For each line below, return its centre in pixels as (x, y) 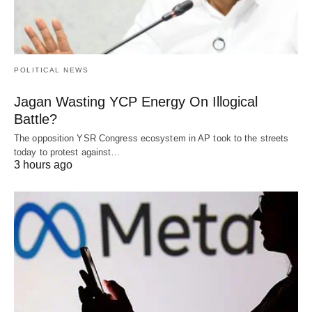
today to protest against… (67, 153)
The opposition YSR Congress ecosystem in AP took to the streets (151, 139)
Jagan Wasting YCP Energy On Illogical (136, 102)
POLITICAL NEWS (51, 70)
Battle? (36, 119)
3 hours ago (43, 165)
